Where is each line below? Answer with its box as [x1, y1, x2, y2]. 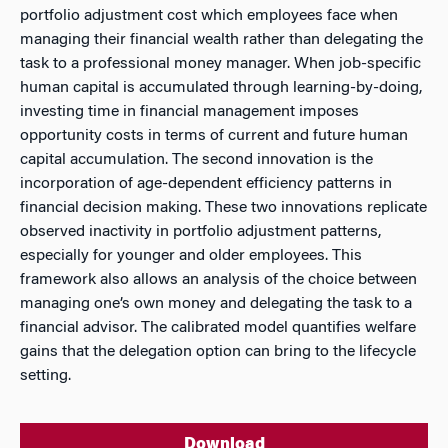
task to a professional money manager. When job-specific [20, 56, 421, 72]
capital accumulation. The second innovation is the [20, 152, 373, 168]
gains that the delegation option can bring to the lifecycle [20, 344, 416, 360]
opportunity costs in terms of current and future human [20, 128, 408, 144]
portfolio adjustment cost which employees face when [20, 8, 398, 24]
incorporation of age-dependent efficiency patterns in [20, 176, 392, 192]
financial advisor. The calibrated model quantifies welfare [20, 320, 416, 336]
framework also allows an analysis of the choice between [20, 272, 417, 288]
